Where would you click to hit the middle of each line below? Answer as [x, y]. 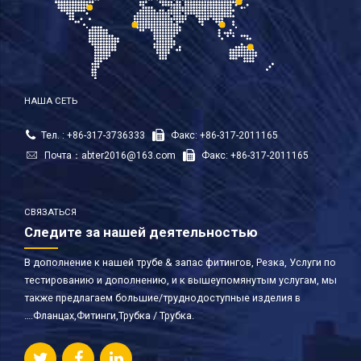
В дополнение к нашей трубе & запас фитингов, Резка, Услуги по [180, 262]
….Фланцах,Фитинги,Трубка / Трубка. [109, 315]
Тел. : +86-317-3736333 [93, 135]
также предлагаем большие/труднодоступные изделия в [162, 297]
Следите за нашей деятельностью [141, 232]
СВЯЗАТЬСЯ [50, 212]
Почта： [63, 155]
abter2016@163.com [129, 155]
